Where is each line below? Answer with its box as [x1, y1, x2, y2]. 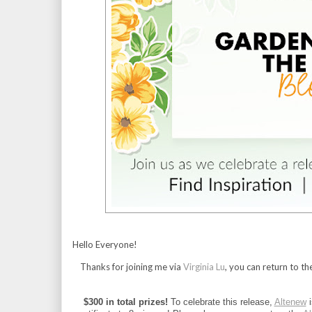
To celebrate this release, [167, 296, 274, 307]
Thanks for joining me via [79, 260, 183, 272]
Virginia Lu [182, 260, 225, 272]
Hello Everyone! [72, 238, 137, 250]
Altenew [274, 296, 306, 307]
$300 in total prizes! [83, 296, 168, 307]
